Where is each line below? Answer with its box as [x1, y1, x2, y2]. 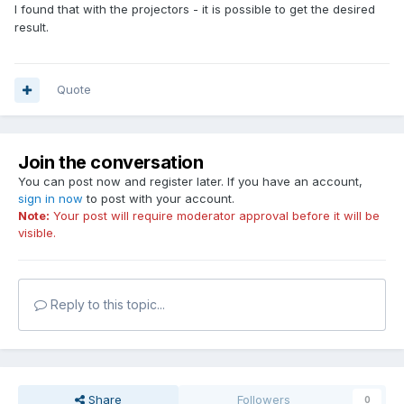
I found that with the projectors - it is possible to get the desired [14, 2, 375, 17]
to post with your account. [83, 191, 234, 207]
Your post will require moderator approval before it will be [50, 208, 380, 224]
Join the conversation [18, 151, 204, 174]
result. [14, 20, 49, 35]
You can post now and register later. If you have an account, [18, 174, 363, 189]
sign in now [18, 191, 83, 207]
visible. [18, 225, 56, 241]
